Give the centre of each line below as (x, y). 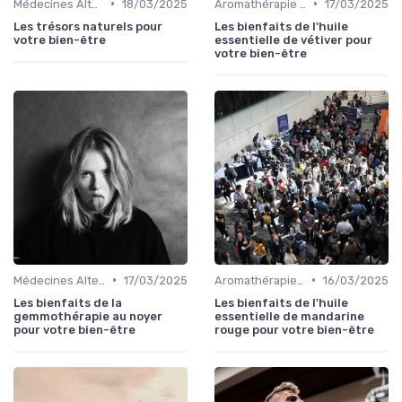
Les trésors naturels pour (88, 26)
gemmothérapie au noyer (88, 316)
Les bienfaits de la (68, 302)
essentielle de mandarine (289, 316)
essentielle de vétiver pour (293, 39)
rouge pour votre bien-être (294, 329)
